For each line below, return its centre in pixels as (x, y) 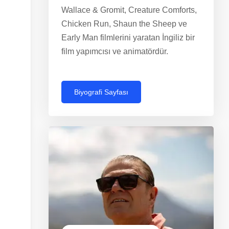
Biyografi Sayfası (101, 92)
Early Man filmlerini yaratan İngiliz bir (128, 37)
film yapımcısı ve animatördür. (115, 51)
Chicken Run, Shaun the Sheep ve (124, 24)
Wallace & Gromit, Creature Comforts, (129, 10)
